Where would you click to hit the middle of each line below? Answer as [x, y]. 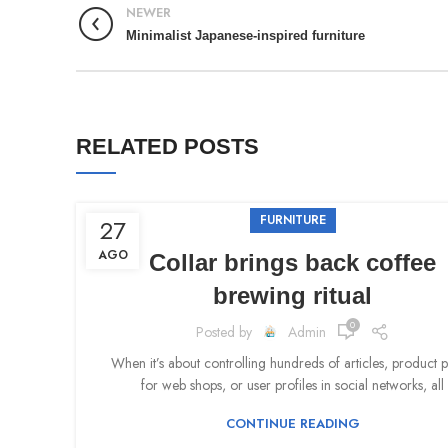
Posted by [225, 331]
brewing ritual [293, 296]
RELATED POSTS [167, 147]
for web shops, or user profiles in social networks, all [293, 385]
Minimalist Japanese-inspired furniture [245, 36]
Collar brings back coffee [293, 263]
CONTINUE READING [292, 424]
